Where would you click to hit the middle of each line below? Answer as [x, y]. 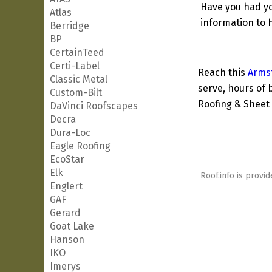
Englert [66, 186]
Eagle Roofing [80, 146]
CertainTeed [77, 53]
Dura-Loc [70, 133]
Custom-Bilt [76, 93]
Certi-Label [75, 66]
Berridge [70, 26]
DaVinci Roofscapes [94, 106]
